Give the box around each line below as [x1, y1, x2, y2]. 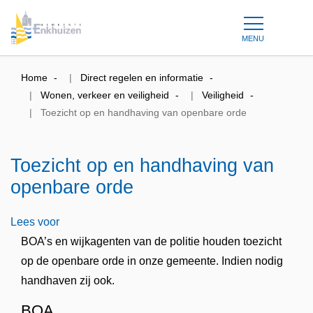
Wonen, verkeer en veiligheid [41, 89, 169, 101]
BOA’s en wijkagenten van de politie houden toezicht [21, 235, 282, 247]
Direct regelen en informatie [80, 72, 203, 83]
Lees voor [10, 216, 59, 228]
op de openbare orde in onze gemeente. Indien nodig [21, 255, 283, 267]
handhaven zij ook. [21, 275, 115, 286]
